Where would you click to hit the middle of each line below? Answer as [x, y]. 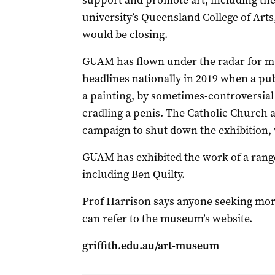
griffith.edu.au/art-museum [150, 246]
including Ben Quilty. [133, 174]
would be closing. [125, 34]
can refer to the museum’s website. [167, 219]
